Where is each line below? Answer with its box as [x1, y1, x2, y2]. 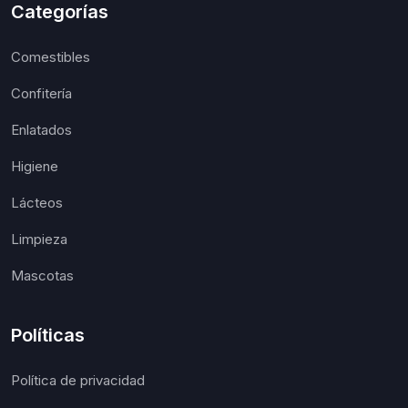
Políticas [11, 324, 85, 347]
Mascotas [11, 267, 74, 285]
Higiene [11, 158, 58, 176]
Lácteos [11, 194, 63, 212]
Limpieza [11, 230, 67, 249]
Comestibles [11, 48, 90, 66]
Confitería [11, 85, 72, 103]
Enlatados [11, 121, 72, 139]
